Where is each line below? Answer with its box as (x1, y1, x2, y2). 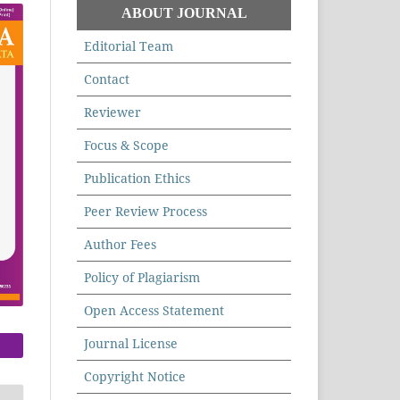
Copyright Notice (84, 368, 186, 386)
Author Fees (84, 236, 156, 254)
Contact (84, 71, 129, 88)
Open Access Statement (84, 302, 224, 320)
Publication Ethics (84, 170, 190, 187)
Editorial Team (84, 37, 173, 55)
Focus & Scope (84, 137, 169, 154)
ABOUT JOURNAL (121, 5, 247, 21)
